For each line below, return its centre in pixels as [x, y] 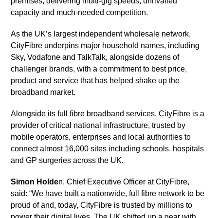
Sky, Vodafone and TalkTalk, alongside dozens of [95, 57]
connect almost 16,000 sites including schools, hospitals [108, 149]
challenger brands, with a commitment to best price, [99, 69]
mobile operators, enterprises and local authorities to [101, 137]
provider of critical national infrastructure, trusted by [98, 126]
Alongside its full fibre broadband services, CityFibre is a [108, 114]
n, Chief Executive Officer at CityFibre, [124, 182]
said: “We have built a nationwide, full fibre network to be [108, 194]
